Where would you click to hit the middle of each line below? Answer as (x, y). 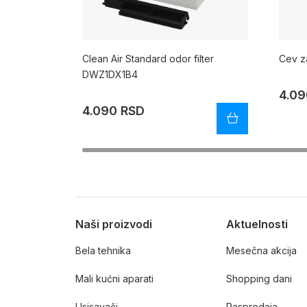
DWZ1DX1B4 (110, 74)
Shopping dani (259, 278)
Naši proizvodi (114, 224)
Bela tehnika (103, 250)
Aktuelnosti (257, 224)
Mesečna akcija (261, 250)
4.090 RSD (113, 110)
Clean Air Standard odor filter (148, 58)
